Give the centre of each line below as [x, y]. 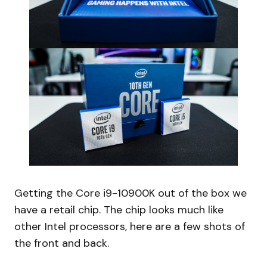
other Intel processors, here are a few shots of [130, 226]
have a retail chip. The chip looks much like [119, 209]
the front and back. [62, 243]
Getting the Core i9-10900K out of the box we [131, 193]
